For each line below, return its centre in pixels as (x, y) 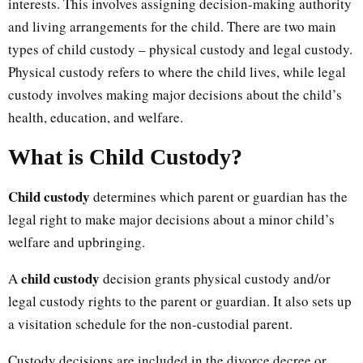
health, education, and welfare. (96, 117)
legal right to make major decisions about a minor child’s (171, 219)
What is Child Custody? (125, 156)
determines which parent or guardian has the (219, 196)
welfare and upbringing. (77, 241)
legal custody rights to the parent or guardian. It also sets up (180, 301)
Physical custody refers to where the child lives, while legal (177, 71)
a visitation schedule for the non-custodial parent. (150, 323)
